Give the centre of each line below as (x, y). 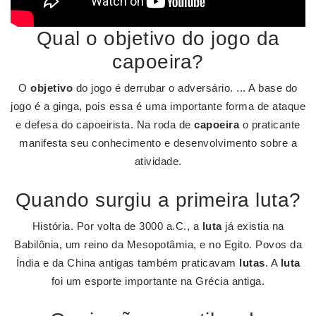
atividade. (158, 161)
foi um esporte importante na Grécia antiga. (158, 281)
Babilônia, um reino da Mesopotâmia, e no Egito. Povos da (158, 244)
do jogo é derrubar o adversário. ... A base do (185, 88)
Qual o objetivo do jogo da (158, 38)
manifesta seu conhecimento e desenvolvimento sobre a (158, 143)
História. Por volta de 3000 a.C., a (117, 226)
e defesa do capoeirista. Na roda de (105, 124)
